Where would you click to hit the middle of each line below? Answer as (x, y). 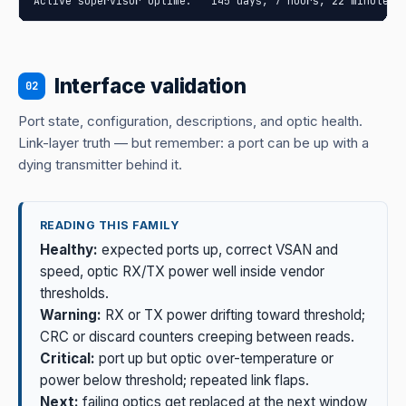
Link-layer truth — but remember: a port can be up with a (193, 143)
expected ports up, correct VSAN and (218, 250)
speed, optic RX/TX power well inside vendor (182, 272)
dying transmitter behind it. (100, 165)
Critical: (68, 359)
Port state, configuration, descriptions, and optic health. (190, 121)
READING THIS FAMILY (110, 226)
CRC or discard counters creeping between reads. (197, 337)
